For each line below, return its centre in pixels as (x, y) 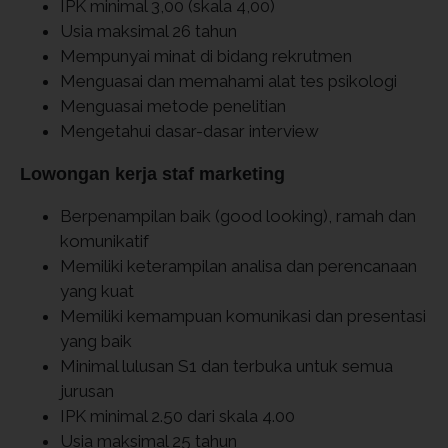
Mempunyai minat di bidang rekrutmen (206, 56)
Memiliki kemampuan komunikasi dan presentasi (243, 316)
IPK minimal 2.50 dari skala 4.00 (177, 416)
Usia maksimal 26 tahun (148, 31)
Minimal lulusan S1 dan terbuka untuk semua (226, 366)
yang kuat (97, 291)
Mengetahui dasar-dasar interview (189, 131)
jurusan (87, 391)
